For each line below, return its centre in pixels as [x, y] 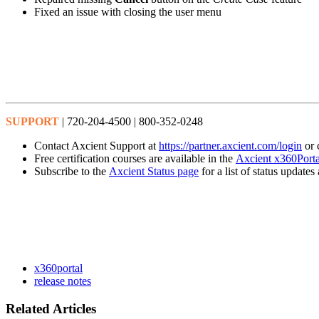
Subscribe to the [72, 172]
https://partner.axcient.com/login [230, 146]
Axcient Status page [154, 172]
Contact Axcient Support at [96, 146]
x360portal [58, 268]
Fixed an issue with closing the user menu [128, 12]
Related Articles [51, 308]
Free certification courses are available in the [135, 159]
